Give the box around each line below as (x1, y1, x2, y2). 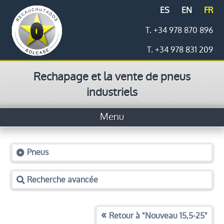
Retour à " (108, 210, 145, 221)
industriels (86, 84, 137, 100)
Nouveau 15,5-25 (144, 210, 204, 221)
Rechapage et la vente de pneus (33, 68, 190, 84)
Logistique (91, 198, 133, 210)
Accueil (97, 131, 126, 143)
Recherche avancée (27, 173, 98, 185)
